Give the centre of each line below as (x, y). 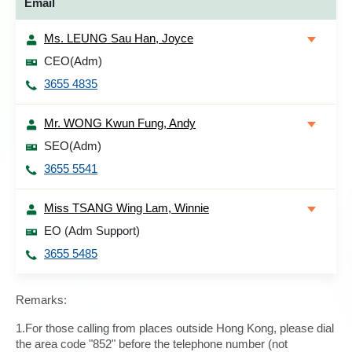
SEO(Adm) (73, 146)
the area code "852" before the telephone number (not (152, 344)
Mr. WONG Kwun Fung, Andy (120, 123)
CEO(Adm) (73, 61)
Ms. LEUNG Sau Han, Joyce (119, 38)
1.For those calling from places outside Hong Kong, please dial (175, 328)
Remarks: (41, 300)
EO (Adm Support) (92, 231)
